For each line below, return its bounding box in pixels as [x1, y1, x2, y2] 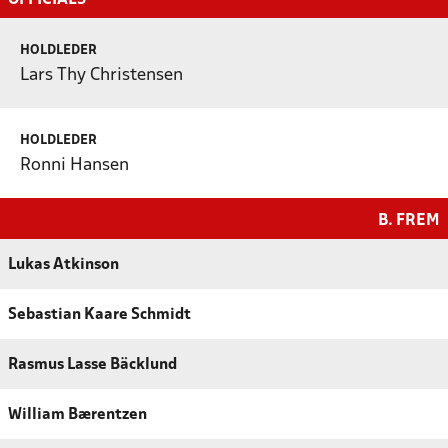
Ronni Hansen [20, 156, 129, 174]
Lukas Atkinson [8, 257, 119, 272]
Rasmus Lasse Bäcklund [8, 357, 177, 372]
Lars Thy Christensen [20, 66, 183, 84]
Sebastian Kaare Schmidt [8, 307, 191, 322]
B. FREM [378, 212, 440, 228]
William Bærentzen [8, 407, 147, 422]
